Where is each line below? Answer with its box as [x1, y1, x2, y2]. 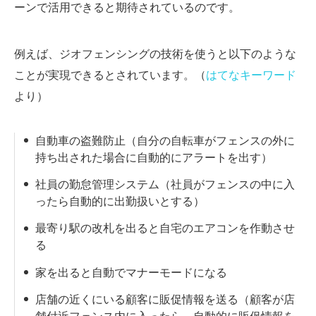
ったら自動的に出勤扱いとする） [35, 195, 205, 208]
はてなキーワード [206, 68, 296, 81]
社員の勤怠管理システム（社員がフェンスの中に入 [35, 178, 295, 191]
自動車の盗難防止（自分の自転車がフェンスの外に [35, 134, 295, 147]
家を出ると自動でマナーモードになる [35, 266, 227, 279]
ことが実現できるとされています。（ [14, 68, 206, 81]
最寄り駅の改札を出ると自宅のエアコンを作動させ [35, 222, 295, 235]
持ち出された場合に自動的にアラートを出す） [35, 151, 272, 164]
